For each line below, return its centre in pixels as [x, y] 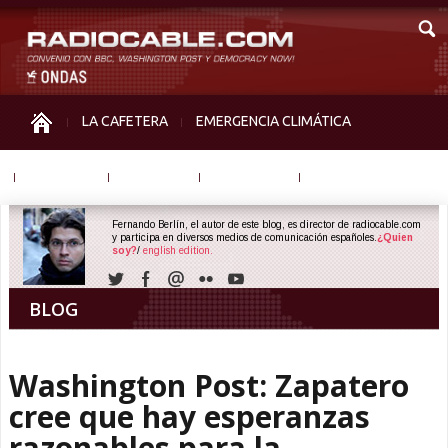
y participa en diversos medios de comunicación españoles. [244, 237]
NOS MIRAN [250, 176]
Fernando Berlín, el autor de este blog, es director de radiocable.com [266, 224]
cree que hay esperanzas [189, 416]
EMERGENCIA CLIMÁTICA [273, 121]
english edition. [178, 250]
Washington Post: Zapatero [209, 385]
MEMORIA [154, 176]
